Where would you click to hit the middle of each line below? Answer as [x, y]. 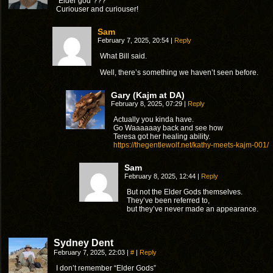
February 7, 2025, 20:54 [134, 40]
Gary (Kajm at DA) [148, 95]
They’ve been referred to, [168, 200]
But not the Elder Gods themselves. [185, 192]
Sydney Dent [83, 243]
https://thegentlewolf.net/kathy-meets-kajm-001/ [191, 145]
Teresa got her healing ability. [162, 136]
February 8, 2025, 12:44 [161, 176]
